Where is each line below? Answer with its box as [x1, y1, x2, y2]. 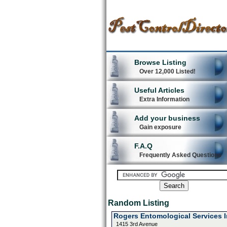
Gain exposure [139, 124, 181, 131]
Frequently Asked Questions [139, 152, 221, 159]
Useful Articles [134, 86, 184, 94]
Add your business [134, 114, 200, 122]
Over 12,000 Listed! [139, 68, 196, 75]
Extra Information [139, 96, 190, 103]
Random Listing [107, 199, 169, 207]
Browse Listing [134, 58, 186, 66]
